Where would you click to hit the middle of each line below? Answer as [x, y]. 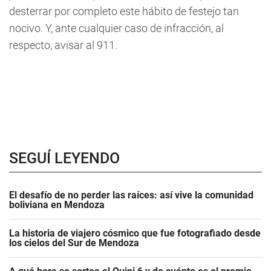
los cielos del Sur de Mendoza [74, 243]
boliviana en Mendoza [57, 205]
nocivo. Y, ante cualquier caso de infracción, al [116, 28]
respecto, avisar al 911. [63, 45]
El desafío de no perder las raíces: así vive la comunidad [131, 195]
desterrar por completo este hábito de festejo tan [124, 11]
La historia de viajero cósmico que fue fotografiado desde [135, 233]
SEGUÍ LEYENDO [64, 158]
